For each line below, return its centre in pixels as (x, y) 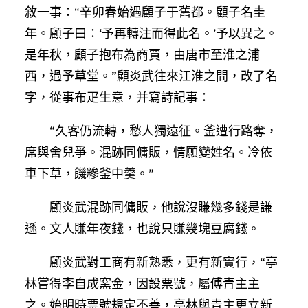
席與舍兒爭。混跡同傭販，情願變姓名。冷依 (148, 152)
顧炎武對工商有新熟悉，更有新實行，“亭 (164, 262)
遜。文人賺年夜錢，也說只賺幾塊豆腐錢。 (142, 228)
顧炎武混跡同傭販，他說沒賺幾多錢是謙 (161, 207)
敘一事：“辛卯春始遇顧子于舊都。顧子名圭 (145, 12)
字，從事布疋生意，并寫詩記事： (118, 97)
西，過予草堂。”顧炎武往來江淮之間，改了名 (151, 76)
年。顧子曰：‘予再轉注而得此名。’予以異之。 (151, 33)
